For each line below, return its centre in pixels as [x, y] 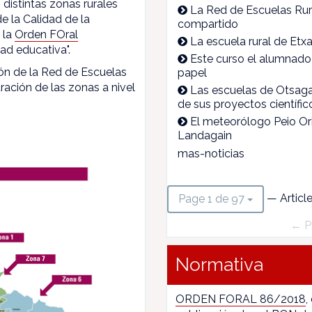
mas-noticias [211, 154]
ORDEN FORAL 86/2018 [241, 299]
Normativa [219, 265]
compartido [208, 24]
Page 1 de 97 [211, 198]
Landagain [205, 135]
